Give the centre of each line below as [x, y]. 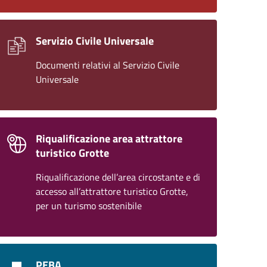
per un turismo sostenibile [89, 206]
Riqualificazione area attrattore [109, 139]
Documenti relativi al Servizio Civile [108, 65]
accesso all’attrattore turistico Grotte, [112, 191]
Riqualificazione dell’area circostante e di [118, 177]
